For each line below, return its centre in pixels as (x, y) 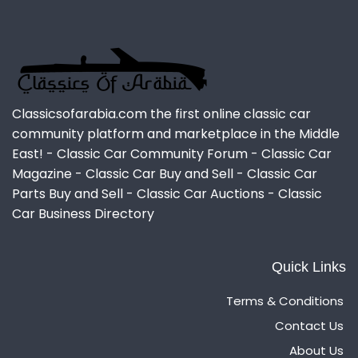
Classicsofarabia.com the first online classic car (161, 114)
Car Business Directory (83, 214)
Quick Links (309, 267)
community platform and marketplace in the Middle (176, 134)
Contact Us (309, 326)
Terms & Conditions (285, 301)
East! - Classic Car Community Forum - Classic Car (172, 154)
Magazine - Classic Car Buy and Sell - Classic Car (165, 174)
